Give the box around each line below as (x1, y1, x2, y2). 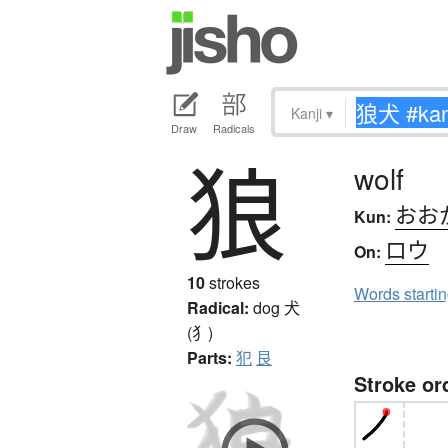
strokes (205, 271, 260, 295)
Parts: (187, 346, 232, 370)
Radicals (213, 120, 255, 137)
